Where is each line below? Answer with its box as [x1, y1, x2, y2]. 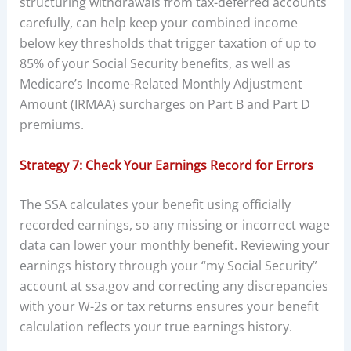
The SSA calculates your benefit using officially [19, 195, 291, 213]
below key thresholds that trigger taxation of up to [19, 34, 317, 52]
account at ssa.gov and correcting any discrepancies [19, 277, 328, 295]
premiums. [19, 116, 84, 134]
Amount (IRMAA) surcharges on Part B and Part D [19, 96, 310, 114]
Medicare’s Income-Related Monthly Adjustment [19, 75, 302, 93]
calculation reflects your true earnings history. [19, 317, 292, 335]
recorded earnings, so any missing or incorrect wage [19, 215, 330, 233]
